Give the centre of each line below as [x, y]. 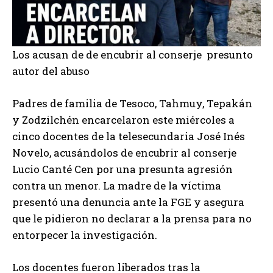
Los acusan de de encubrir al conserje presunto [134, 55]
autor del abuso [51, 71]
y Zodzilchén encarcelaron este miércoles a [123, 120]
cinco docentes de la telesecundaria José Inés [129, 136]
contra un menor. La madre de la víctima [117, 186]
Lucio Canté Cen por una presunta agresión [122, 169]
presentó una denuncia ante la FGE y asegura [128, 202]
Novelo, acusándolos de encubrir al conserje [124, 153]
